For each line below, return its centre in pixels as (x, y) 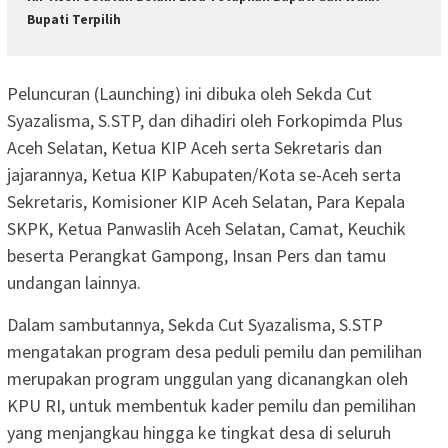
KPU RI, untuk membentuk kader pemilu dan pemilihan (211, 405)
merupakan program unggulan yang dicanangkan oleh (207, 378)
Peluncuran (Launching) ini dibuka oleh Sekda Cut (189, 93)
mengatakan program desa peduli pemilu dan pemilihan (214, 351)
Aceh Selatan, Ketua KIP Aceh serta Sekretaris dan (194, 147)
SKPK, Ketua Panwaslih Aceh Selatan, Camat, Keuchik (206, 228)
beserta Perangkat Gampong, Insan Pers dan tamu (196, 255)
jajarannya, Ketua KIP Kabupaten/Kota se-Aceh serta (204, 174)
